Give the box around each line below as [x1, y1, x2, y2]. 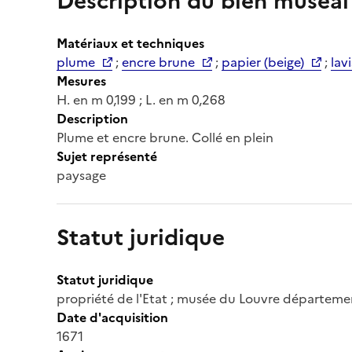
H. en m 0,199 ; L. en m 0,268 [57, 90, 225, 109]
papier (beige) [222, 52, 304, 71]
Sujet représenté [57, 146, 157, 166]
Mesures [57, 71, 106, 90]
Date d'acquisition [57, 307, 168, 327]
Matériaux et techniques [57, 33, 204, 53]
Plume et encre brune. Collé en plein [57, 127, 273, 147]
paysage [57, 165, 106, 185]
